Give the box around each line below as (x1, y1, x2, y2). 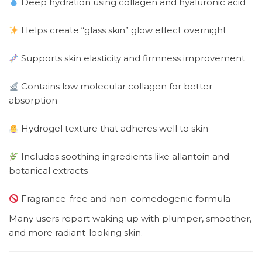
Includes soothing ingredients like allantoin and (19, 151, 230, 163)
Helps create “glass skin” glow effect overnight (19, 25, 227, 36)
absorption (9, 95, 57, 106)
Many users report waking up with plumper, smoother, (9, 213, 251, 225)
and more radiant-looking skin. (9, 227, 143, 239)
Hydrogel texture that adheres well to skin (19, 123, 209, 135)
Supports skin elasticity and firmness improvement (19, 53, 246, 64)
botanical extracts (9, 165, 88, 177)
